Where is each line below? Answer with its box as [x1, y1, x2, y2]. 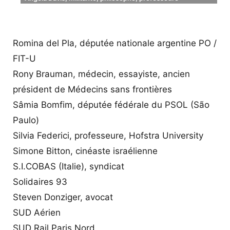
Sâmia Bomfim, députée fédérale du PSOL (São [13, 99, 209, 110]
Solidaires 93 [13, 176, 67, 187]
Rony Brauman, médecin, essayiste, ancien [13, 68, 190, 79]
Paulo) [13, 114, 39, 125]
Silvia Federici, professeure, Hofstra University [13, 130, 203, 141]
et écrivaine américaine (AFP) [25, 5, 119, 14]
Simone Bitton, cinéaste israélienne [13, 145, 158, 156]
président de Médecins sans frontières [13, 84, 172, 94]
